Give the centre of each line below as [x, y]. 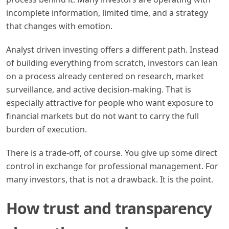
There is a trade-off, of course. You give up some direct [112, 153]
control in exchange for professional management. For [112, 166]
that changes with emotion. [59, 26]
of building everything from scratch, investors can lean [112, 63]
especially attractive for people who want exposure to [110, 102]
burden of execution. [47, 129]
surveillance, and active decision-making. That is [99, 89]
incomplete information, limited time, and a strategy [107, 13]
